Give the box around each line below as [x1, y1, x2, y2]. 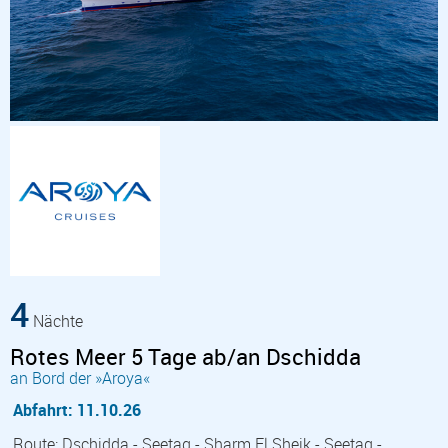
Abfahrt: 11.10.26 [13, 398, 141, 421]
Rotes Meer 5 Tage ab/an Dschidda [10, 341, 361, 371]
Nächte [29, 309, 83, 332]
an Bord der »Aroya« [10, 366, 150, 389]
